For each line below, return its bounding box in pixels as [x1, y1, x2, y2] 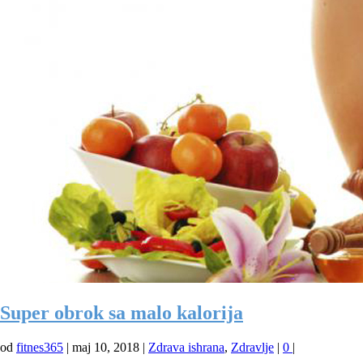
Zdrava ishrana [148, 340, 224, 355]
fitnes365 [16, 340, 63, 355]
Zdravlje [231, 340, 274, 355]
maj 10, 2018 [72, 340, 139, 355]
